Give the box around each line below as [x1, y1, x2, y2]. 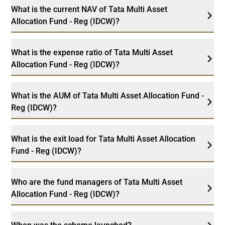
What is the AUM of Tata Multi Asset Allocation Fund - [11, 90, 204, 100]
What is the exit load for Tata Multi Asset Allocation [11, 134, 196, 144]
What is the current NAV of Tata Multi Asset [11, 4, 168, 14]
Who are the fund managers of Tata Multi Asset [11, 177, 183, 187]
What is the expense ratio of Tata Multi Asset [11, 47, 173, 57]
